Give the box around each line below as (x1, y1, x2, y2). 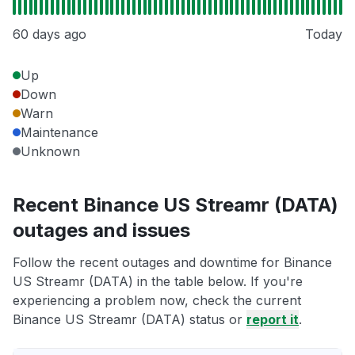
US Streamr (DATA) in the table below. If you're (13, 273, 303, 290)
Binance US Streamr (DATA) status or (13, 311, 246, 328)
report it (246, 311, 299, 328)
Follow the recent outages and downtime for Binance (13, 254, 332, 271)
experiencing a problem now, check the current (13, 292, 301, 309)
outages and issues (13, 219, 190, 242)
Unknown (21, 143, 80, 160)
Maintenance (21, 124, 98, 141)
